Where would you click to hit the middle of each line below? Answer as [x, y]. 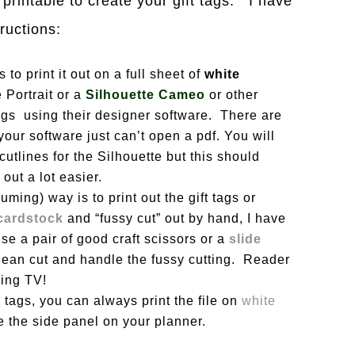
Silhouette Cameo [145, 95]
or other [232, 95]
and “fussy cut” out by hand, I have [175, 218]
